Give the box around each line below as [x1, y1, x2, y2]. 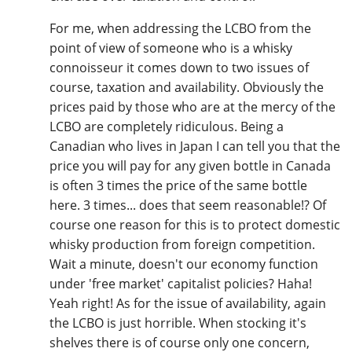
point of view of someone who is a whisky [49, 39, 292, 57]
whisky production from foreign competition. [49, 236, 315, 254]
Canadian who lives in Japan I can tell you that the [49, 137, 340, 156]
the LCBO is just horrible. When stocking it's [49, 314, 306, 332]
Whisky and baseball [80, 116, 200, 134]
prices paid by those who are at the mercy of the [49, 98, 335, 116]
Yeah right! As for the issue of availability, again [49, 295, 326, 313]
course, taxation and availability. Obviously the [49, 79, 324, 97]
